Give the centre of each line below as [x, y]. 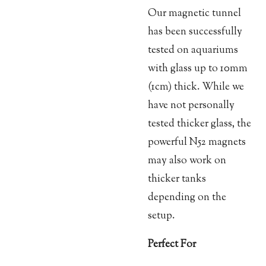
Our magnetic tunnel [194, 13]
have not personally [191, 105]
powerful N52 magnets [197, 142]
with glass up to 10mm [198, 68]
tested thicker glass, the [199, 123]
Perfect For [172, 245]
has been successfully [195, 31]
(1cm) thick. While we [196, 87]
